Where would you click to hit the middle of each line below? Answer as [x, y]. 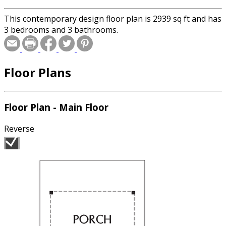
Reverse [19, 129]
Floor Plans [38, 72]
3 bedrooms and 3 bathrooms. [61, 30]
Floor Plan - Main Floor [56, 107]
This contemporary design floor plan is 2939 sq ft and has [113, 18]
